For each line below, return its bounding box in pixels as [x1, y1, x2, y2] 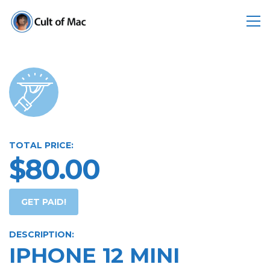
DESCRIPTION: [9, 229, 74, 240]
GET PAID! [21, 196, 66, 207]
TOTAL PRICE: [9, 140, 74, 151]
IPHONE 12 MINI [9, 242, 180, 268]
